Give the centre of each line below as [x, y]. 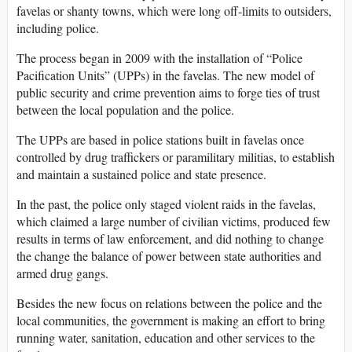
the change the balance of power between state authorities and [169, 256]
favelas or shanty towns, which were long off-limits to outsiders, [174, 11]
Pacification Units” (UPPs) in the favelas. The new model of [165, 75]
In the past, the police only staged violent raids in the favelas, [166, 204]
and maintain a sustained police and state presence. [141, 174]
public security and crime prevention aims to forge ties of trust [168, 93]
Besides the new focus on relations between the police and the [169, 303]
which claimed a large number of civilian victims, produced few [174, 222]
